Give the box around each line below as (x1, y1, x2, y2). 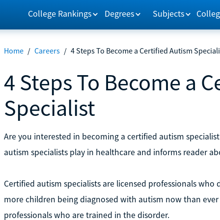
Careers (34, 46, 60, 55)
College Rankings (27, 7, 92, 19)
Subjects (153, 7, 185, 19)
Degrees (105, 7, 135, 19)
